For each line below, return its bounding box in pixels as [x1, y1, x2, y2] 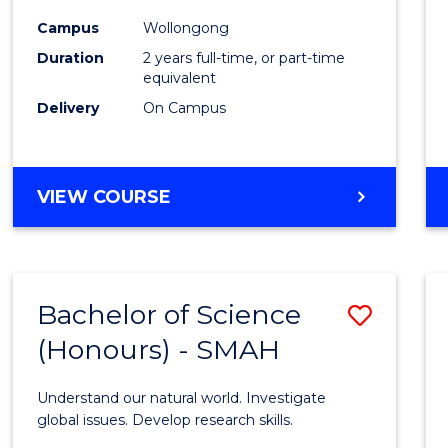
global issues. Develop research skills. [37, 410, 294, 429]
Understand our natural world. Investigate [37, 388, 327, 407]
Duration [37, 49, 105, 68]
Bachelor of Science [37, 298, 302, 332]
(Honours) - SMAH [37, 333, 281, 367]
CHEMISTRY [170, 257, 282, 280]
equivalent [143, 69, 217, 88]
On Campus [143, 99, 227, 118]
